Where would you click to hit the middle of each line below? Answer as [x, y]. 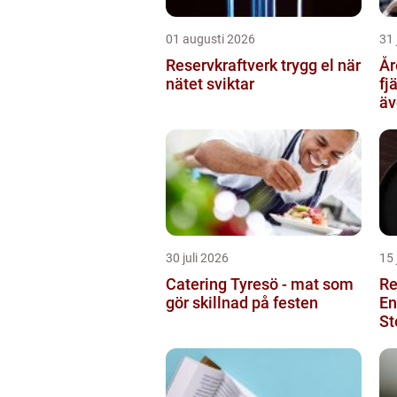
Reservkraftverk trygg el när [223, 65]
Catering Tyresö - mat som [260, 284]
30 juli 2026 [197, 257]
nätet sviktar [210, 83]
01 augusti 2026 [210, 39]
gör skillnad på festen [242, 302]
